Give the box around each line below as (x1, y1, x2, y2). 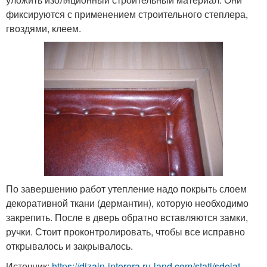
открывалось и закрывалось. (6, 238, 133, 253)
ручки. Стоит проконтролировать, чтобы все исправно (6, 224, 245, 238)
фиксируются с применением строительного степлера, (6, 7, 248, 21)
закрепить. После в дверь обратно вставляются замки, (6, 210, 248, 224)
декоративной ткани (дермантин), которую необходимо (6, 195, 249, 210)
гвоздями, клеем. (6, 21, 81, 35)
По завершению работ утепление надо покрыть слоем (6, 181, 247, 195)
